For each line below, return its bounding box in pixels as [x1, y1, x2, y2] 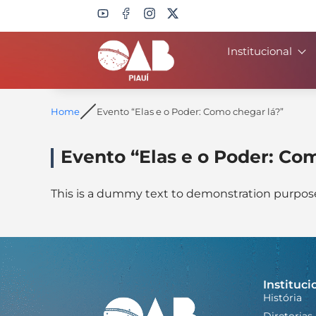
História [262, 291, 302, 305]
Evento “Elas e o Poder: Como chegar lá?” [97, 105, 284, 117]
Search [61, 49, 99, 63]
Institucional [227, 44, 292, 58]
